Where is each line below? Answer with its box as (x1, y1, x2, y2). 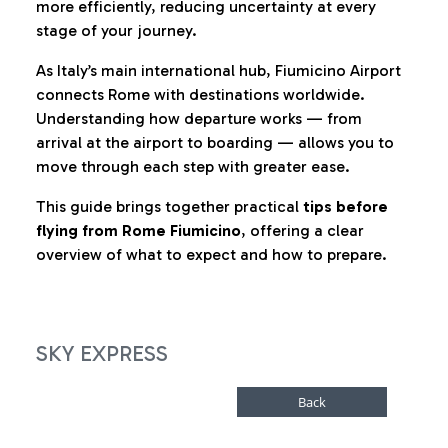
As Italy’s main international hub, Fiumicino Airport (36, 61, 401, 80)
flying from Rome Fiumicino (36, 221, 241, 240)
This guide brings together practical (36, 197, 303, 216)
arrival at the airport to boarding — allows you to (36, 133, 394, 152)
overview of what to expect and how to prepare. (36, 245, 387, 264)
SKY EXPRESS (36, 340, 168, 367)
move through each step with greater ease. (36, 157, 350, 176)
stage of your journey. (36, 21, 197, 40)
